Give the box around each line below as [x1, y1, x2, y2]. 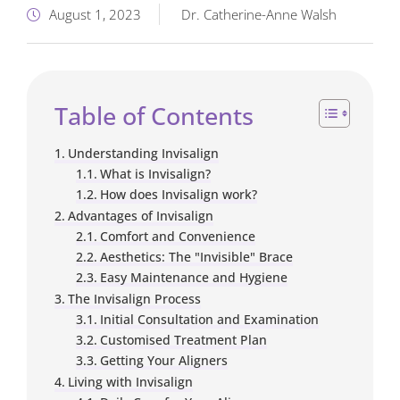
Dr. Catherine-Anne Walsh [181, 5, 337, 23]
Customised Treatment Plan [99, 331, 267, 348]
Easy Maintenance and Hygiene [99, 269, 287, 286]
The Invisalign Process [67, 290, 201, 307]
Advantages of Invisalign [67, 207, 213, 224]
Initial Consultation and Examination [99, 311, 319, 328]
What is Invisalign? [99, 165, 211, 182]
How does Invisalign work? [99, 186, 257, 203]
